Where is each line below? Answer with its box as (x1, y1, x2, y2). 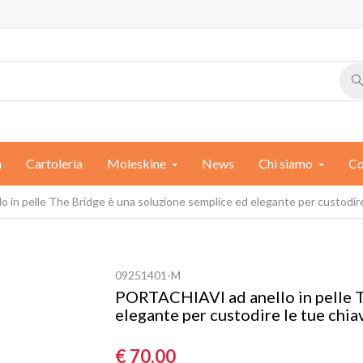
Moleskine (107, 156, 166, 171)
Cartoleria (26, 156, 83, 171)
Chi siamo (258, 156, 313, 171)
